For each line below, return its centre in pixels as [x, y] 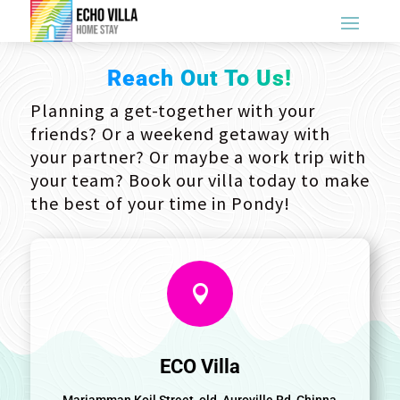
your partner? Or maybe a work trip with [198, 156]
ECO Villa [200, 366]
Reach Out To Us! [200, 78]
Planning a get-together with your [172, 110]
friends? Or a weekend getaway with [180, 133]
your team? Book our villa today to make [200, 179]
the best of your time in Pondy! [160, 203]
